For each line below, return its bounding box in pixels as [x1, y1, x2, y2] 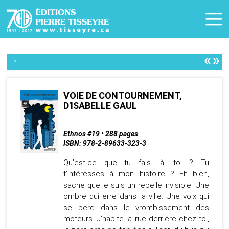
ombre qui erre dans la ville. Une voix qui [63, 192, 210, 201]
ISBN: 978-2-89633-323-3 [63, 139, 146, 148]
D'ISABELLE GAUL [63, 100, 137, 111]
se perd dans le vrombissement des [63, 203, 210, 213]
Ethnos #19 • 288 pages [63, 130, 138, 139]
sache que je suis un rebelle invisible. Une [63, 180, 210, 190]
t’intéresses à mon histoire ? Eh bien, [63, 169, 210, 179]
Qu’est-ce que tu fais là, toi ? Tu [63, 158, 210, 168]
